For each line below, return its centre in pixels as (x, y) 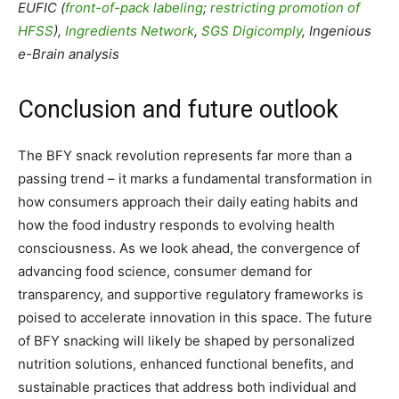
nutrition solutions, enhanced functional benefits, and (186, 364)
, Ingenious (337, 31)
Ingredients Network (130, 31)
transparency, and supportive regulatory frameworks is (191, 295)
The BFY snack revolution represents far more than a (185, 156)
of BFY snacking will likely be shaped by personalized (186, 341)
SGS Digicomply (252, 31)
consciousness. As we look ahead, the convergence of (189, 248)
